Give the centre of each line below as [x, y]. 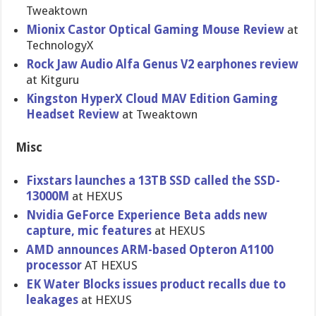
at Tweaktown [159, 114]
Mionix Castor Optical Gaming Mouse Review [156, 30]
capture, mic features [89, 231]
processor [54, 265]
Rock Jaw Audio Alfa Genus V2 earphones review [163, 64]
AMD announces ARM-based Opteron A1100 [150, 250]
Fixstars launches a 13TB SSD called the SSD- [153, 181]
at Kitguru [53, 80]
